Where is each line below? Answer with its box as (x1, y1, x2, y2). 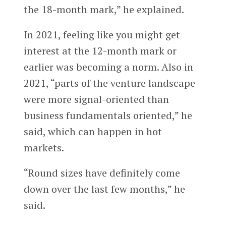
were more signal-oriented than (23, 92, 169, 106)
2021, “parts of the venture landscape (23, 76, 195, 90)
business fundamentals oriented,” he (23, 108, 192, 122)
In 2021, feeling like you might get (23, 27, 180, 41)
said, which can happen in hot (23, 124, 162, 138)
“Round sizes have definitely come (23, 165, 180, 180)
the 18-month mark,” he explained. (23, 2, 184, 16)
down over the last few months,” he (23, 182, 185, 196)
